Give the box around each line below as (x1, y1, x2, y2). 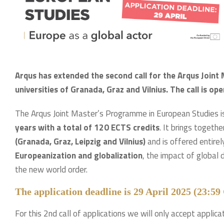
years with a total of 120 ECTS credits (15, 121, 159, 134)
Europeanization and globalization (15, 149, 142, 162)
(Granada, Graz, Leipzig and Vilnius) (15, 135, 145, 148)
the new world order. (15, 163, 87, 176)
